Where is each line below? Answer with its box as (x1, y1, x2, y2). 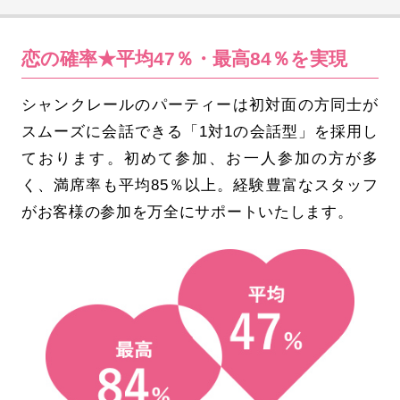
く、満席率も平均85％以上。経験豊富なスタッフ (21, 175, 379, 194)
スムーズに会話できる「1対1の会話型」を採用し (21, 121, 379, 140)
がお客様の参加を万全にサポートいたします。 (21, 202, 354, 221)
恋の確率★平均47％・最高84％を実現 (21, 48, 347, 70)
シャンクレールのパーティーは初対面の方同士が (21, 95, 379, 113)
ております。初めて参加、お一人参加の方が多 (21, 148, 379, 167)
